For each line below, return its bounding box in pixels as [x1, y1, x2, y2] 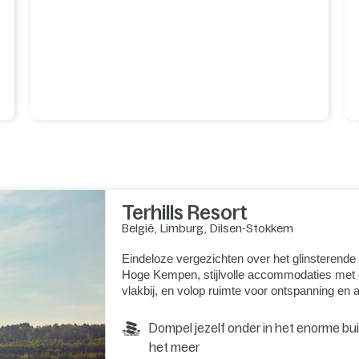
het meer [148, 340, 200, 354]
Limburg [159, 221, 204, 235]
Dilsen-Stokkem [209, 221, 293, 235]
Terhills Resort [121, 201, 248, 224]
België [121, 221, 154, 235]
